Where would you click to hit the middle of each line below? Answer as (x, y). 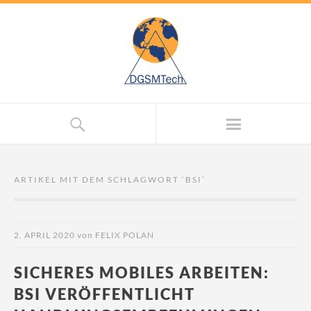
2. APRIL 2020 (44, 235)
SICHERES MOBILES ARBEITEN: (142, 272)
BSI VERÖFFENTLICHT (104, 294)
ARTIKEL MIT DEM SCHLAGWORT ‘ (100, 179)
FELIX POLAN (125, 235)
